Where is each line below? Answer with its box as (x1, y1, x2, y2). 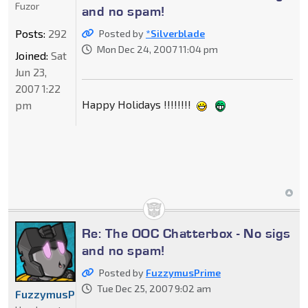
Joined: (15, 49, 48, 63)
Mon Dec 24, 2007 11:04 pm (96, 43, 218, 56)
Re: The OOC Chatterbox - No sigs (81, 225, 291, 242)
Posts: (15, 27, 45, 41)
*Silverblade (145, 27, 205, 40)
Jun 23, (15, 65, 47, 79)
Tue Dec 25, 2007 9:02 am (96, 283, 211, 295)
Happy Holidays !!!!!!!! (81, 98, 194, 111)
